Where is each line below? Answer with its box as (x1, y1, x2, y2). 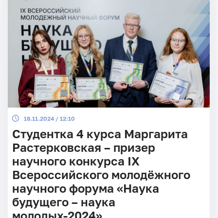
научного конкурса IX (12, 154, 140, 168)
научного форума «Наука (12, 182, 159, 196)
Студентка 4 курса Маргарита (12, 127, 188, 141)
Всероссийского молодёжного (12, 168, 190, 182)
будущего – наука (12, 195, 115, 209)
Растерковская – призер (12, 141, 155, 155)
